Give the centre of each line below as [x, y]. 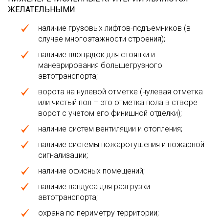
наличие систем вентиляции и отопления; [110, 129]
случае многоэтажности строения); [102, 39]
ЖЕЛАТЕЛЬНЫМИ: [42, 10]
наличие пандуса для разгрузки [94, 186]
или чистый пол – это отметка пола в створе [118, 102]
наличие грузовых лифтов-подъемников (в [114, 28]
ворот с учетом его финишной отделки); [110, 113]
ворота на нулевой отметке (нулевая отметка [120, 92]
